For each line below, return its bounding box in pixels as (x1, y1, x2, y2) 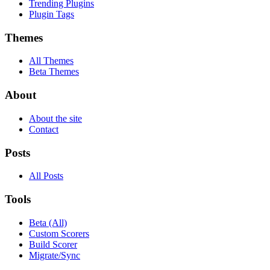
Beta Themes (29, 66, 79, 77)
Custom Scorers (29, 228, 89, 239)
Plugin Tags (29, 8, 74, 19)
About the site (29, 113, 82, 124)
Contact (29, 124, 58, 134)
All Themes (29, 55, 74, 66)
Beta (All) (29, 217, 67, 228)
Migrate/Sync (29, 250, 80, 260)
